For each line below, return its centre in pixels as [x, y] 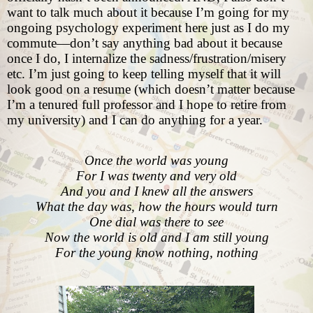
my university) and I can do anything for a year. [135, 120]
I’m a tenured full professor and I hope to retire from [147, 105]
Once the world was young [156, 161]
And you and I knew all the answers [156, 191]
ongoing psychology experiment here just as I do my [148, 28]
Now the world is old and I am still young [156, 238]
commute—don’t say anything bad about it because [145, 43]
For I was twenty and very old [156, 176]
